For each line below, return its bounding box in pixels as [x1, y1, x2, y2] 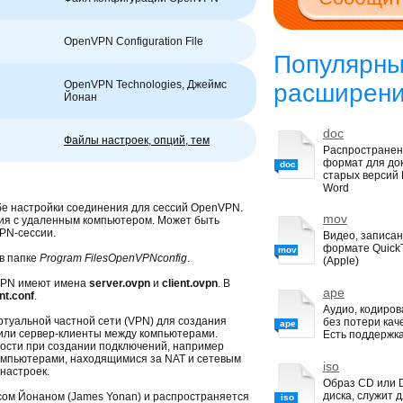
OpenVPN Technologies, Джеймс [64, 78, 227, 91]
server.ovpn [89, 277, 150, 290]
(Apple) [323, 255, 359, 267]
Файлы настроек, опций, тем [64, 134, 210, 147]
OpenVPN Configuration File [64, 35, 203, 48]
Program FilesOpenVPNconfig [40, 252, 187, 264]
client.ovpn [162, 277, 218, 290]
